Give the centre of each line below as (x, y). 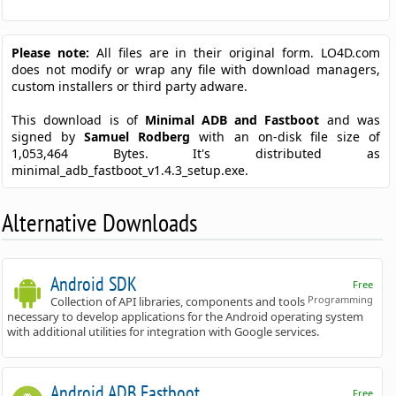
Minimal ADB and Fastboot (232, 120)
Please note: (51, 53)
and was (350, 120)
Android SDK (94, 284)
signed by (48, 137)
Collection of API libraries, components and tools (178, 302)
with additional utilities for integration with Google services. (164, 332)
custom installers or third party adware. (130, 87)
